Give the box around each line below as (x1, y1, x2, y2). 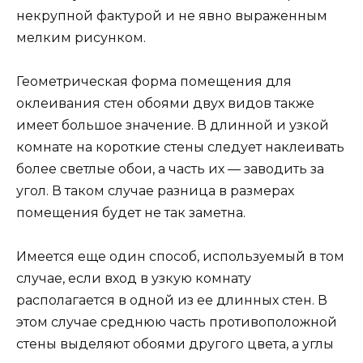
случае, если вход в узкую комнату (16, 271, 251, 287)
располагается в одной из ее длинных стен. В (16, 293, 327, 309)
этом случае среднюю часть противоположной (16, 314, 337, 331)
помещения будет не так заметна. (16, 205, 246, 221)
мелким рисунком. (16, 30, 146, 46)
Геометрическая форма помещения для (16, 74, 292, 90)
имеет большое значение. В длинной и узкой (16, 117, 329, 134)
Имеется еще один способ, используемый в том (16, 249, 344, 265)
